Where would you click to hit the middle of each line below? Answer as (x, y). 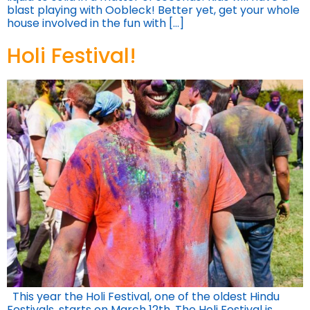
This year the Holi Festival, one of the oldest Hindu (143, 296)
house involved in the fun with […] (95, 24)
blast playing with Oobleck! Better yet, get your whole (153, 10)
